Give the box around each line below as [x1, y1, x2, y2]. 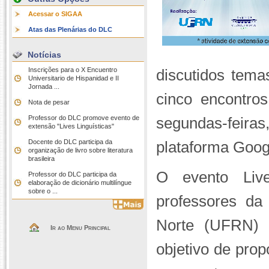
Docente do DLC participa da [28, 138, 112, 145]
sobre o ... [28, 187, 58, 195]
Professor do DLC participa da [28, 171, 116, 178]
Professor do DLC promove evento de [28, 114, 139, 121]
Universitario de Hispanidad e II [28, 74, 119, 82]
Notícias [28, 50, 61, 59]
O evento [156, 169, 229, 186]
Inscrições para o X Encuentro [28, 66, 117, 73]
